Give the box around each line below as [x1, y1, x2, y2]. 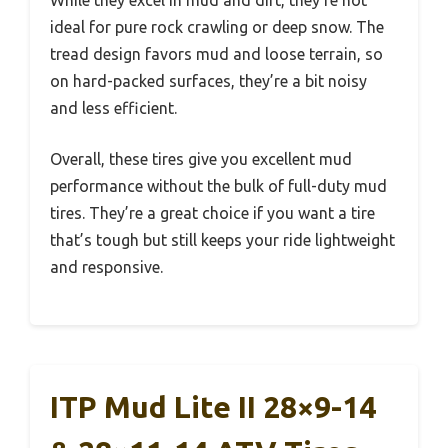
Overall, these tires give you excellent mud [50, 149, 352, 168]
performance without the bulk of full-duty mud [50, 176, 387, 195]
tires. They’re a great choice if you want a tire [50, 203, 375, 222]
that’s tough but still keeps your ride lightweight [50, 230, 395, 249]
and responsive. [50, 257, 163, 276]
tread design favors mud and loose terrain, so [50, 44, 383, 63]
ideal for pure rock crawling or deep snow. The [50, 17, 384, 36]
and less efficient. [50, 98, 177, 117]
